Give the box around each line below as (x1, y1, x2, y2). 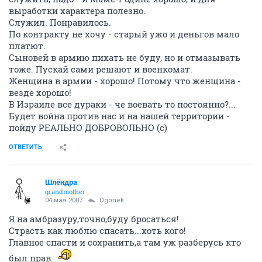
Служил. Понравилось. (9, 16, 111, 28)
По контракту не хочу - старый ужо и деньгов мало (9, 28, 239, 40)
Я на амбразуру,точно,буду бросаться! (9, 213, 179, 225)
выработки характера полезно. (9, 5, 146, 16)
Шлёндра (45, 178, 77, 187)
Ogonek (99, 196, 124, 204)
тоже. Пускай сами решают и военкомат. (9, 63, 192, 75)
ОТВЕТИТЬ (9, 143, 42, 151)
